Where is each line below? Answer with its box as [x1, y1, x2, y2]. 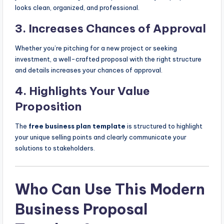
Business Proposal [15, 199, 147, 218]
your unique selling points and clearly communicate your [15, 132, 186, 141]
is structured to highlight [125, 121, 202, 130]
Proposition [15, 99, 81, 113]
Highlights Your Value [29, 83, 150, 98]
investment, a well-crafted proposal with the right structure [15, 54, 201, 63]
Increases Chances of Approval [28, 21, 206, 35]
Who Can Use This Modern [15, 179, 205, 198]
